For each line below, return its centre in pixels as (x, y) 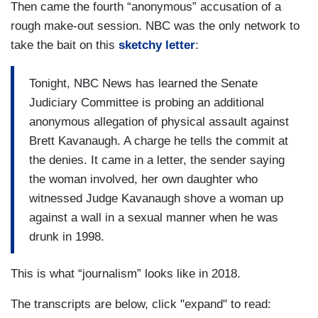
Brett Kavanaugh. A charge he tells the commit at (159, 141)
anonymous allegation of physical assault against (159, 121)
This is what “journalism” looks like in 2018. (126, 274)
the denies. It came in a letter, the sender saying (157, 160)
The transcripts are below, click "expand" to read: (141, 305)
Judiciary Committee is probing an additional (147, 102)
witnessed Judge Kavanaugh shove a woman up (156, 198)
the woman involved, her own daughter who (143, 179)
